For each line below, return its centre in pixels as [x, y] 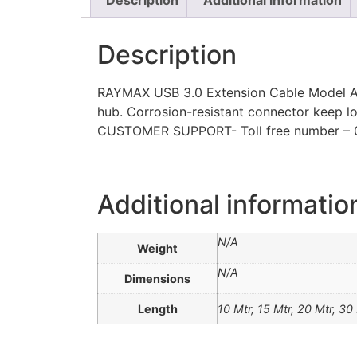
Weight [157, 248]
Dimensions [157, 278]
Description [167, 54]
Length [157, 308]
